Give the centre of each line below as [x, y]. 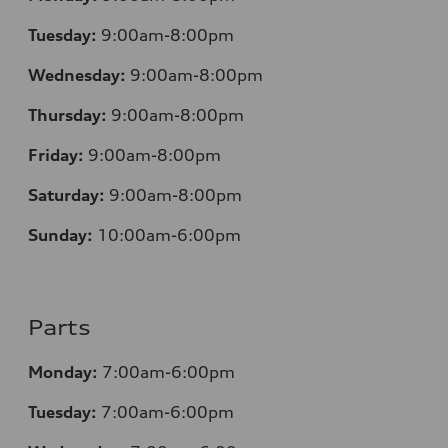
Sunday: [60, 234]
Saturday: [66, 194]
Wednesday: [77, 74]
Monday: [63, 371]
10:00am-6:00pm [169, 234]
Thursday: [67, 114]
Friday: [56, 154]
